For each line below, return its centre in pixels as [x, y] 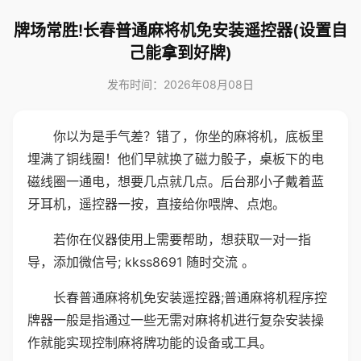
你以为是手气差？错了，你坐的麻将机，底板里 [189, 136]
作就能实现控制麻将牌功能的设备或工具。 [150, 342]
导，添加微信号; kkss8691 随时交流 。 [141, 262]
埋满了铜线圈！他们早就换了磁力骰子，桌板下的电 [176, 159]
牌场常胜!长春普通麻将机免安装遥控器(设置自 [180, 31]
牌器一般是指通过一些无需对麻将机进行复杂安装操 [176, 320]
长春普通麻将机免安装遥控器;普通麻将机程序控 [190, 297]
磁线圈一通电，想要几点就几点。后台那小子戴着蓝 [176, 181]
